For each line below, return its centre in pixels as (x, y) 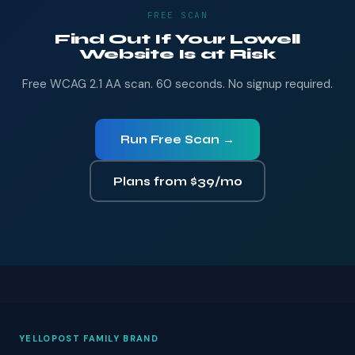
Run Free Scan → (177, 139)
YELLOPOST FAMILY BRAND (89, 338)
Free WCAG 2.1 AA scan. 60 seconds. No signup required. (177, 84)
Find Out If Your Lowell (177, 39)
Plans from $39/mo (177, 181)
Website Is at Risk (177, 54)
